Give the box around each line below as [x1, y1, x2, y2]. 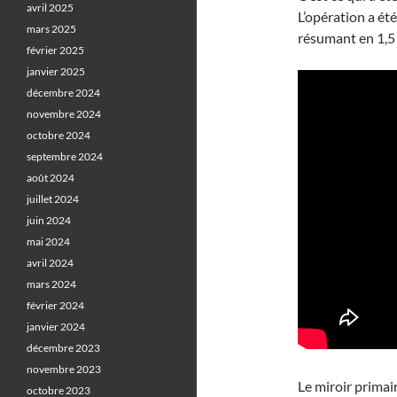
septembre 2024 [27, 150, 103, 163]
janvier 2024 [27, 320, 85, 333]
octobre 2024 [27, 128, 90, 142]
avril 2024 [27, 256, 74, 269]
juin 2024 [27, 214, 71, 227]
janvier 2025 [27, 65, 85, 78]
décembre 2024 [27, 86, 100, 99]
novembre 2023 [27, 362, 101, 376]
